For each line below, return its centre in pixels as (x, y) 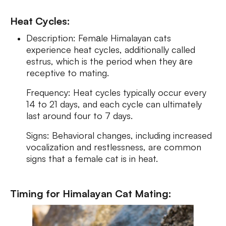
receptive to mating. (69, 73)
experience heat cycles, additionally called (111, 49)
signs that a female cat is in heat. (93, 158)
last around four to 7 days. (81, 116)
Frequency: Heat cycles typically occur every (116, 92)
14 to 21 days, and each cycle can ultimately (114, 104)
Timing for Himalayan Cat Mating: (91, 193)
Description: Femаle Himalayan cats (99, 38)
